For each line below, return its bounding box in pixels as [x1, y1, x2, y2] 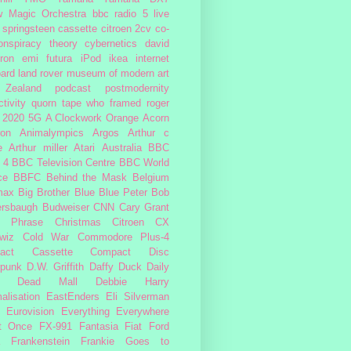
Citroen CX [111, 217, 169, 229]
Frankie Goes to [81, 336, 169, 348]
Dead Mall [17, 277, 78, 288]
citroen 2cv [100, 24, 152, 35]
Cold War [22, 232, 69, 244]
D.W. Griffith [27, 262, 85, 273]
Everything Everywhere [60, 306, 170, 318]
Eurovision [6, 306, 55, 318]
